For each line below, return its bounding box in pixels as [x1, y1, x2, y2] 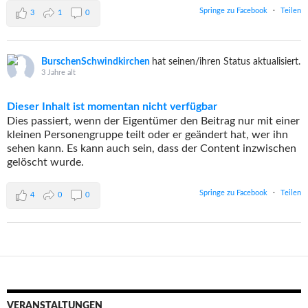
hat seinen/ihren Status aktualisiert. [152, 56, 300, 67]
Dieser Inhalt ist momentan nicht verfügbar [7, 100, 217, 112]
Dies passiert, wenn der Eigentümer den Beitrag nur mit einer [7, 115, 300, 126]
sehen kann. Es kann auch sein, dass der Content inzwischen [7, 142, 296, 154]
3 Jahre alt [41, 68, 76, 76]
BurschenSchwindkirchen [41, 56, 152, 67]
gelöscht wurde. [7, 156, 84, 168]
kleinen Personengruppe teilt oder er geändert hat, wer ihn [7, 129, 288, 140]
